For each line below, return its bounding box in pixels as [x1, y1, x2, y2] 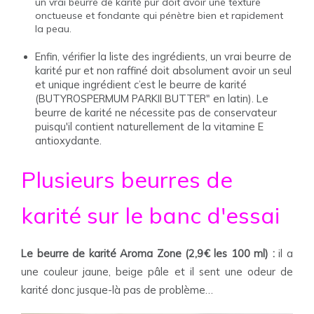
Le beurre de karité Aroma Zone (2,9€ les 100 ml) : [21, 247, 279, 260]
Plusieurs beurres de [21, 165, 233, 193]
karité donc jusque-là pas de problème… [21, 283, 213, 296]
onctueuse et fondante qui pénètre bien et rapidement [35, 9, 283, 22]
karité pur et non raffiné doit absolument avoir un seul [35, 64, 292, 77]
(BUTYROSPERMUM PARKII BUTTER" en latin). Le [35, 92, 268, 105]
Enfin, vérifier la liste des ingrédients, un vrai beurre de [35, 50, 292, 63]
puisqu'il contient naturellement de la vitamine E [35, 120, 264, 133]
